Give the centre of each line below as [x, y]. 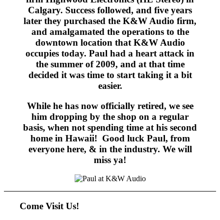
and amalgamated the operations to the [110, 32]
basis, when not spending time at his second [110, 127]
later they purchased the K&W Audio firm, [110, 21]
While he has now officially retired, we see [110, 106]
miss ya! [110, 160]
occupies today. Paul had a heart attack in [110, 54]
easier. [110, 86]
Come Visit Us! [50, 206]
